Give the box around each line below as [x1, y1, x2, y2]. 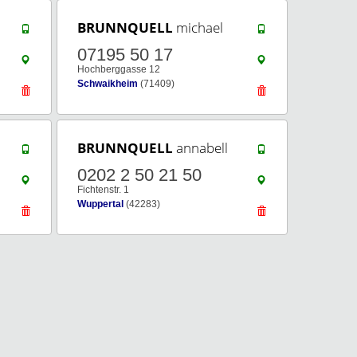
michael [173, 18, 223, 37]
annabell [173, 139, 228, 157]
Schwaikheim [77, 78, 138, 89]
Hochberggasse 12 [77, 64, 160, 75]
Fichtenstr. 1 [77, 184, 129, 195]
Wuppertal [77, 198, 124, 210]
